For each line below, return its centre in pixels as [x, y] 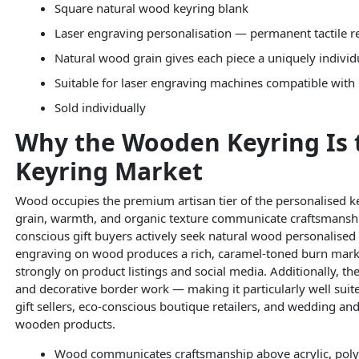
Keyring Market [109, 171]
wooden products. [65, 324]
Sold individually [101, 107]
